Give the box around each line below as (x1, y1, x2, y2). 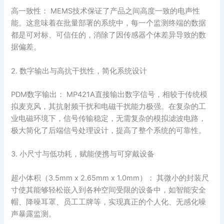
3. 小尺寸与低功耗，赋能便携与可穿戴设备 (11, 149, 155, 159)
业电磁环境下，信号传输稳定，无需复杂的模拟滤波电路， (11, 113, 206, 123)
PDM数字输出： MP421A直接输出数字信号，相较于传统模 (11, 89, 208, 99)
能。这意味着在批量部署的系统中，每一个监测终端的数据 (11, 18, 206, 28)
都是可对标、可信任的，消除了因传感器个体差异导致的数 (11, 30, 206, 40)
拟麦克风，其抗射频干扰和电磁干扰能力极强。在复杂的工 (11, 101, 206, 111)
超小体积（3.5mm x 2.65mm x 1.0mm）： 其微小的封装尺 (11, 173, 209, 182)
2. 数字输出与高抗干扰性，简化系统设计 (11, 66, 147, 75)
